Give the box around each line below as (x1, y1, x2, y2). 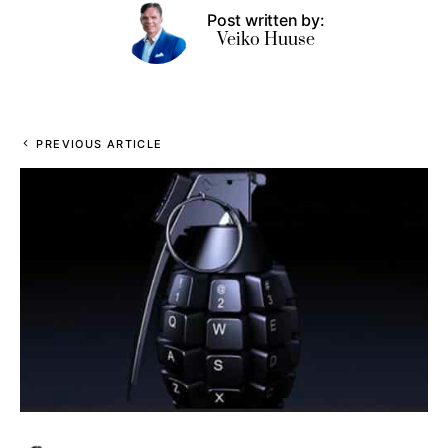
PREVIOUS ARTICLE (36, 137, 163, 151)
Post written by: (207, 10, 325, 30)
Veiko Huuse (217, 29, 315, 51)
